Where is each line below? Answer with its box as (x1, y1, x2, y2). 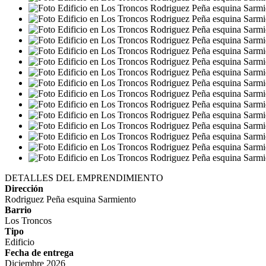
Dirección (5, 183, 43, 194)
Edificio (5, 237, 34, 247)
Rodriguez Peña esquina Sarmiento (5, 194, 136, 204)
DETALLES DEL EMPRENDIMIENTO (5, 173, 163, 183)
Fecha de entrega (5, 248, 74, 258)
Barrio (5, 205, 31, 215)
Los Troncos (5, 216, 52, 226)
